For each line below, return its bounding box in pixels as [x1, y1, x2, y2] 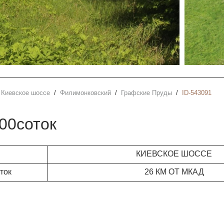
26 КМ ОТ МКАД [144, 166, 204, 176]
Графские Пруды [123, 89, 172, 97]
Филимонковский [64, 89, 111, 97]
